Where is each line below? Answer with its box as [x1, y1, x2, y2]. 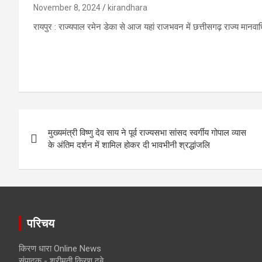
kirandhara [108, 3, 147, 13]
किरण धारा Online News [19, 243, 101, 254]
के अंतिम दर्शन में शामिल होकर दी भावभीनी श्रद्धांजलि [48, 140, 210, 151]
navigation [18, 133, 105, 156]
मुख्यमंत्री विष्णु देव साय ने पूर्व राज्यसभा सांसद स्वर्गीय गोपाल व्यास [48, 127, 246, 139]
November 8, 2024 [33, 3, 101, 13]
